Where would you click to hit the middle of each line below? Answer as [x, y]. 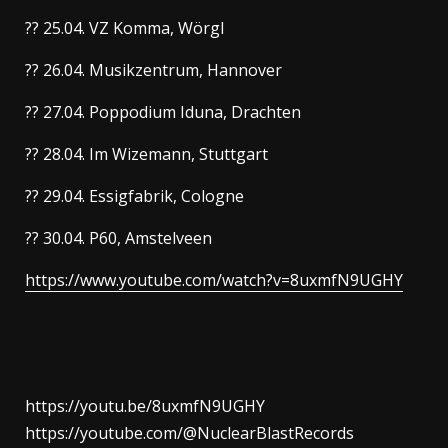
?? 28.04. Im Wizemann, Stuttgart [146, 153]
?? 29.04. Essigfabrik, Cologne [134, 195]
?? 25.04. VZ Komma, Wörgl [124, 27]
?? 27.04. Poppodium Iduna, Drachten [163, 111]
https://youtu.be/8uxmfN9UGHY [145, 405]
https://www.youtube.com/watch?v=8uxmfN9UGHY [214, 279]
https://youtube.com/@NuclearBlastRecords [189, 432]
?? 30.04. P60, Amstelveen [118, 237]
